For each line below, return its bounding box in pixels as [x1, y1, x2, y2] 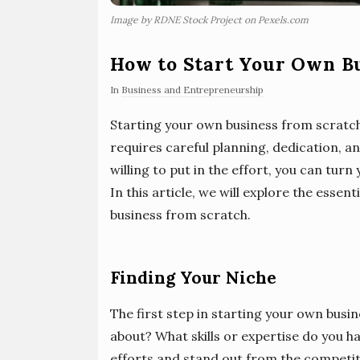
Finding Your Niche [110, 267, 276, 289]
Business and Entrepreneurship [121, 84, 264, 96]
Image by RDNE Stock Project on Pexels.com [110, 14, 309, 27]
